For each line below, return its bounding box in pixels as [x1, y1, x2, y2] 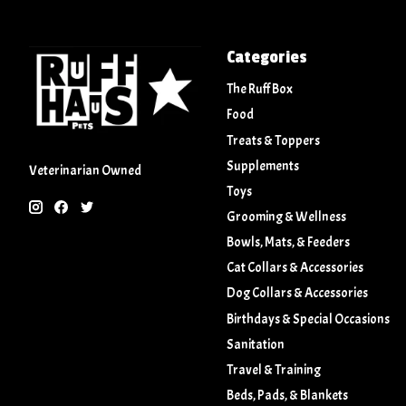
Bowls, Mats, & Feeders [226, 234, 350, 252]
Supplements [226, 157, 299, 175]
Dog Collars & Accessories [226, 285, 368, 303]
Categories [226, 46, 307, 69]
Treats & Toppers [226, 131, 320, 150]
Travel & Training [226, 361, 321, 379]
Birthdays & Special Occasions [226, 310, 390, 328]
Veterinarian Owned [29, 162, 141, 180]
